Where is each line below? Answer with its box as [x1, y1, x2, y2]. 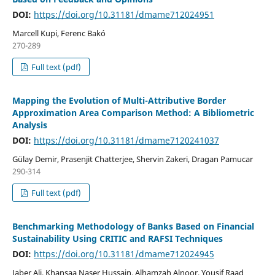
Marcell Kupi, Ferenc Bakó [12, 27, 106, 39]
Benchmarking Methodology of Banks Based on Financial [12, 220, 254, 232]
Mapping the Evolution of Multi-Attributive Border [12, 94, 226, 106]
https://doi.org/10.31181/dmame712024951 [33, 8, 214, 20]
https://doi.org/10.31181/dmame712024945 [33, 247, 214, 260]
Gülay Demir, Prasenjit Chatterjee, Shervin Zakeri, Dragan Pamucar [12, 153, 253, 165]
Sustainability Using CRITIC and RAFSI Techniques [12, 232, 223, 244]
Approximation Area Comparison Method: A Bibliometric [12, 106, 254, 118]
